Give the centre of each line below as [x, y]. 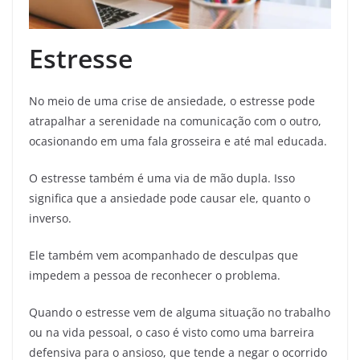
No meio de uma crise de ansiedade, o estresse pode [172, 101]
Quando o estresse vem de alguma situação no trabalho [180, 313]
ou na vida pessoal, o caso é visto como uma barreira [172, 333]
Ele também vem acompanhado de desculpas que [164, 256]
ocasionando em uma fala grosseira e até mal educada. [180, 141]
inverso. [50, 219]
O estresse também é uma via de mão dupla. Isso [162, 178]
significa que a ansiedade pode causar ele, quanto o [170, 198]
